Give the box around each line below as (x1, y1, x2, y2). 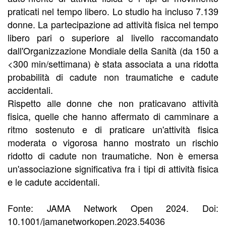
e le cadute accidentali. (8, 175, 100, 189)
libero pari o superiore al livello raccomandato (8, 31, 218, 44)
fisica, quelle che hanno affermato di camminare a (8, 109, 218, 123)
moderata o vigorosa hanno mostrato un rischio (8, 136, 218, 149)
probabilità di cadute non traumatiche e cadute (8, 70, 218, 84)
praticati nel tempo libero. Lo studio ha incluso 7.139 (8, 5, 218, 18)
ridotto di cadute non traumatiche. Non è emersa (8, 149, 218, 162)
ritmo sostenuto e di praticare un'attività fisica (8, 123, 218, 136)
